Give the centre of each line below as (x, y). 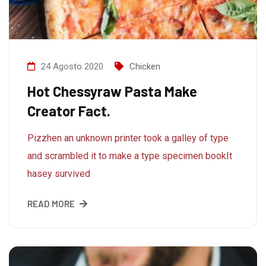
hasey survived (59, 174)
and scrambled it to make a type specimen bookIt (130, 156)
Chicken (145, 67)
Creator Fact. (69, 111)
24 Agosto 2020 (72, 67)
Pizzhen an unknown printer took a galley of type (128, 138)
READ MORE (51, 204)
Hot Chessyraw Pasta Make (112, 91)
